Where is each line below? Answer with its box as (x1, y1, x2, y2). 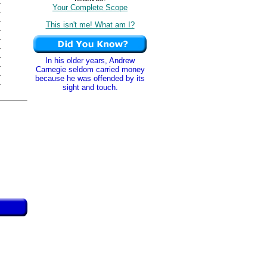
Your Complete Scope (52, 3, 128, 13)
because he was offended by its (35, 74, 145, 83)
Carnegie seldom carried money (35, 65, 145, 74)
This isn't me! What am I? (45, 20, 135, 29)
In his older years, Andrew (45, 56, 135, 65)
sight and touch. (62, 83, 118, 92)
